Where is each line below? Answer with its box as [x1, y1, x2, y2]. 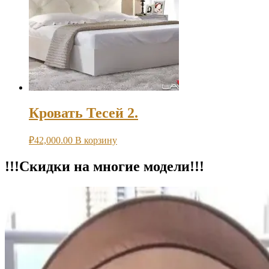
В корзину [75, 134, 117, 145]
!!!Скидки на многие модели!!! [5, 158, 204, 174]
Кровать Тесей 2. [29, 105, 138, 121]
